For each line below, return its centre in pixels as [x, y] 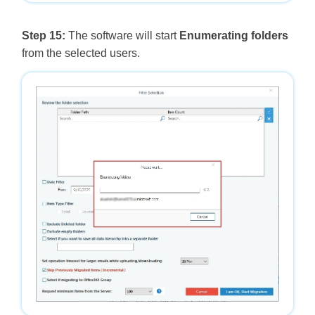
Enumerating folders [233, 35]
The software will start [122, 35]
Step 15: [43, 35]
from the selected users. [81, 53]
